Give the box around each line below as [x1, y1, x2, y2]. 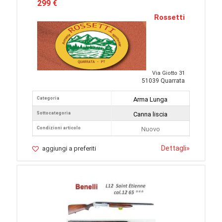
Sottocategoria [37, 111, 71, 116]
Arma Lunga [133, 96, 167, 104]
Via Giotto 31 [152, 70, 185, 77]
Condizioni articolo [37, 125, 81, 131]
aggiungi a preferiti [42, 145, 96, 153]
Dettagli [161, 144, 186, 153]
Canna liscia [133, 111, 167, 118]
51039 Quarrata [142, 77, 185, 85]
